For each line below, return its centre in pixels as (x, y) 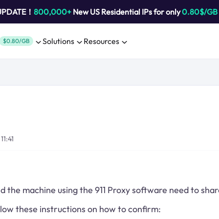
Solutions (58, 41)
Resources (101, 41)
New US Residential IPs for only (126, 12)
